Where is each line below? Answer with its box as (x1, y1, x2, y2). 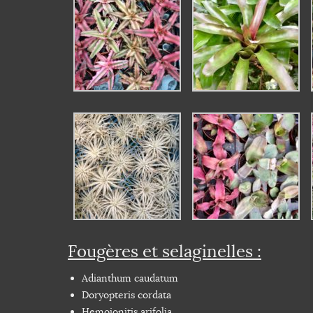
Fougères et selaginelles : (68, 241, 261, 263)
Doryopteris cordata (82, 289, 171, 302)
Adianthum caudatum (82, 272, 178, 285)
